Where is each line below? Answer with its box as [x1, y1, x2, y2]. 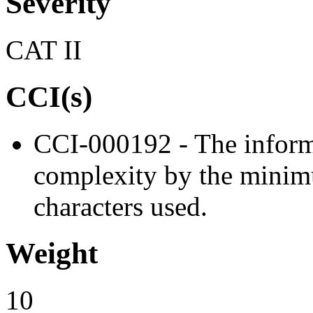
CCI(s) [6, 80, 92, 113]
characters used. [34, 191, 208, 221]
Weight [6, 236, 98, 270]
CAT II [6, 35, 82, 66]
